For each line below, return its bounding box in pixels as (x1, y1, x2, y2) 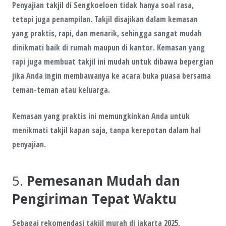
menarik (90, 27, 117, 39)
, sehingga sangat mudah (117, 27, 202, 39)
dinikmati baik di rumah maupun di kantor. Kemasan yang (12, 41, 205, 53)
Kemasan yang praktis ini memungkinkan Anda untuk (12, 110, 190, 122)
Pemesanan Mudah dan (27, 171, 180, 190)
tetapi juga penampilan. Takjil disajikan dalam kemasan (12, 13, 198, 25)
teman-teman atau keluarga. (12, 84, 110, 95)
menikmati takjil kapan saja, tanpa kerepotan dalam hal (12, 124, 201, 136)
